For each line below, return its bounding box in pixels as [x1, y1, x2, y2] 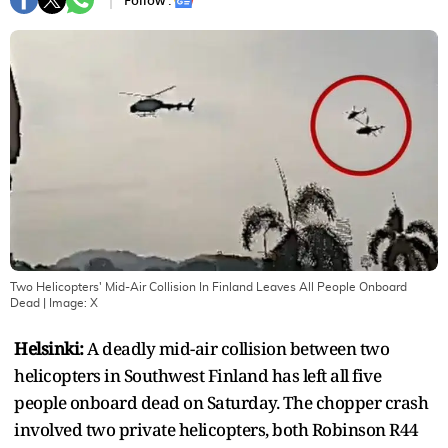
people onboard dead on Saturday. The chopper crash [14, 390, 428, 414]
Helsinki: [14, 336, 84, 360]
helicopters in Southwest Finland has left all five [14, 363, 381, 387]
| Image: [40, 296, 90, 309]
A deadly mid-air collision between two [83, 336, 389, 360]
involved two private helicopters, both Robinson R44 [14, 417, 419, 441]
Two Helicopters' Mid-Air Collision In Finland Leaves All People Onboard [10, 280, 407, 293]
